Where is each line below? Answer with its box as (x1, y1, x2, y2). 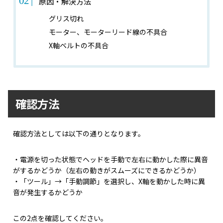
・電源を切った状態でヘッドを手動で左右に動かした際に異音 (13, 154, 209, 165)
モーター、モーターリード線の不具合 (48, 27, 167, 37)
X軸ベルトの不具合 (48, 40, 109, 51)
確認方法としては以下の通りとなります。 (13, 128, 145, 139)
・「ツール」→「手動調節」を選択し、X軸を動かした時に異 (13, 176, 206, 187)
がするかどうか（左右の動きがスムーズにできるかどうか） (13, 165, 201, 176)
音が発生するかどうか (13, 187, 83, 198)
